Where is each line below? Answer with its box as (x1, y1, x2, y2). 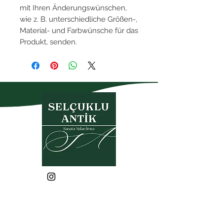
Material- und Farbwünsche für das (20, 26, 138, 35)
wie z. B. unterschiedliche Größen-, (20, 14, 137, 24)
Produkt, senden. (20, 37, 77, 46)
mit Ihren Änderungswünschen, (20, 3, 127, 12)
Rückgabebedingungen (40, 210, 118, 220)
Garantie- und (55, 201, 103, 211)
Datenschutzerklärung (41, 186, 116, 196)
